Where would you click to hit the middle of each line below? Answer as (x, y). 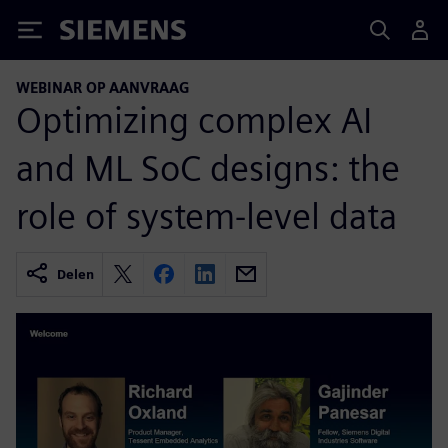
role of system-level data (206, 215)
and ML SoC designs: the (208, 167)
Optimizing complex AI (194, 119)
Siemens (93, 33)
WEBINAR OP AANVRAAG (103, 87)
